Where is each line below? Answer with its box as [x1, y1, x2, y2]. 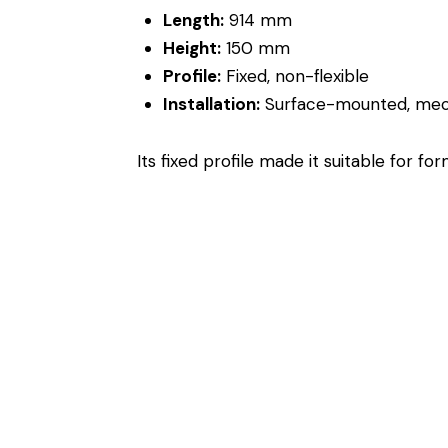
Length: [162, 9, 224, 32]
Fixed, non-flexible [220, 65, 369, 88]
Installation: [162, 93, 260, 116]
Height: [162, 37, 221, 60]
